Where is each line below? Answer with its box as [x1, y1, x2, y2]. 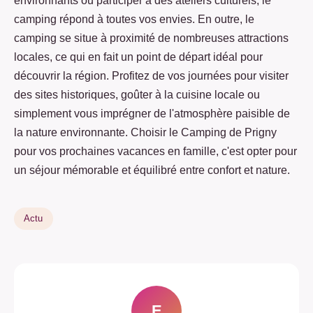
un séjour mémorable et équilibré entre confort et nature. [14, 164, 290, 177]
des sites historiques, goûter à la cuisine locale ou [14, 89, 260, 101]
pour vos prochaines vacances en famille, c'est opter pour [14, 145, 297, 158]
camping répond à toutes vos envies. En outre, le [14, 13, 254, 26]
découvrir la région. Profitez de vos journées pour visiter [14, 70, 289, 82]
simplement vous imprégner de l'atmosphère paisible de [14, 108, 290, 120]
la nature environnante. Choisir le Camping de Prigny [14, 126, 277, 139]
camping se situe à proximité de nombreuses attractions [14, 32, 289, 45]
